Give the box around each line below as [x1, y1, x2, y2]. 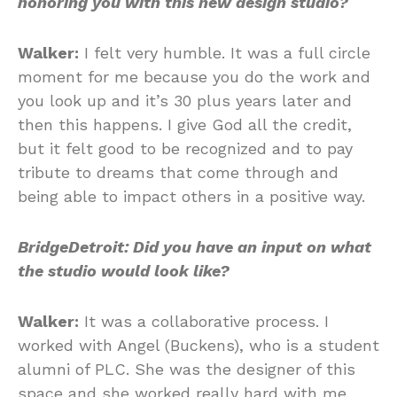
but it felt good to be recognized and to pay [18, 139, 353, 158]
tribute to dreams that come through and [18, 163, 339, 182]
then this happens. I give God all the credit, [18, 115, 352, 134]
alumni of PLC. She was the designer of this [18, 360, 355, 378]
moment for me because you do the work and [18, 67, 370, 86]
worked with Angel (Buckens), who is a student [18, 336, 379, 354]
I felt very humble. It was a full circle [79, 43, 370, 62]
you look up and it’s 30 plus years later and [18, 91, 352, 110]
